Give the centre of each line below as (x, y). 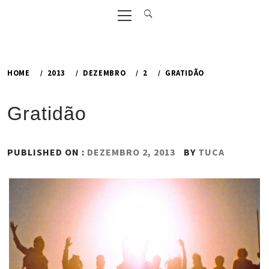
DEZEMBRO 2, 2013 (131, 152)
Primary (139, 7)
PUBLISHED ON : (47, 152)
